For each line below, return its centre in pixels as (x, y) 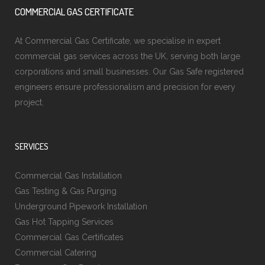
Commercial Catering (56, 253)
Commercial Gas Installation (68, 176)
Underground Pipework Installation (81, 206)
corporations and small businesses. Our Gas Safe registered (129, 72)
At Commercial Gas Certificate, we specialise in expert (118, 41)
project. (29, 102)
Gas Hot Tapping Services (64, 222)
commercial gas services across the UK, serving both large (127, 56)
